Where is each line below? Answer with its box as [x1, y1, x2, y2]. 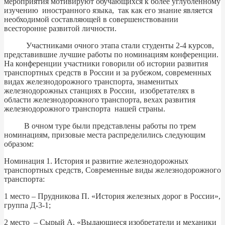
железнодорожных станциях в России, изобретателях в [4, 86, 195, 95]
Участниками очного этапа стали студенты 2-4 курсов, [4, 41, 214, 50]
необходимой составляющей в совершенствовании [4, 15, 178, 24]
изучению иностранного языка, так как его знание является [4, 6, 212, 15]
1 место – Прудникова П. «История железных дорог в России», [4, 191, 220, 200]
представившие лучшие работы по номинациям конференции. [4, 50, 218, 59]
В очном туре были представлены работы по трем [4, 121, 196, 130]
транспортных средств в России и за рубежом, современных [4, 68, 211, 77]
